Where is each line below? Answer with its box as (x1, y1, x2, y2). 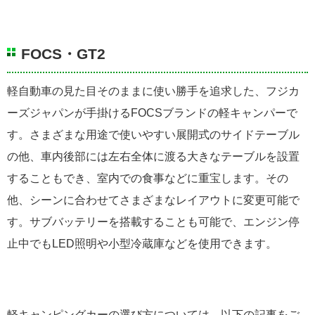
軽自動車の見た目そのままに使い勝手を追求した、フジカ (7, 84, 300, 97)
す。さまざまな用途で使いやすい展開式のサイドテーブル (7, 128, 300, 141)
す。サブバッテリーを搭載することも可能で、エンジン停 (7, 215, 300, 228)
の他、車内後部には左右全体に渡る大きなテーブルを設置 (7, 150, 300, 162)
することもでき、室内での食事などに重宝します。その (7, 172, 288, 184)
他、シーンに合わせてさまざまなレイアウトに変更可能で (7, 193, 300, 206)
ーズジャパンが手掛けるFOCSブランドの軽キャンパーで (7, 106, 297, 119)
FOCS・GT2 (21, 45, 105, 62)
